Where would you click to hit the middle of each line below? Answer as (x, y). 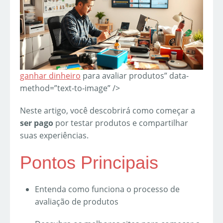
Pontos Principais (89, 162)
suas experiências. (54, 135)
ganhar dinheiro (50, 75)
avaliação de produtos (77, 201)
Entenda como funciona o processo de (107, 189)
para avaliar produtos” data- (135, 75)
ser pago (37, 123)
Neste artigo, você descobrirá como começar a (108, 110)
